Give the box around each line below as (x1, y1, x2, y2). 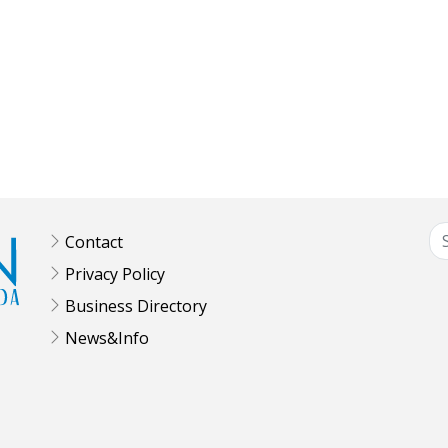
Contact (65, 230, 123, 253)
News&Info (65, 326, 149, 349)
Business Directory (65, 294, 207, 317)
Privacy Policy (65, 262, 165, 285)
